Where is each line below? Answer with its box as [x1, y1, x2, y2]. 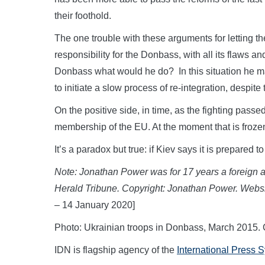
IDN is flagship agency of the [54, 244, 177, 255]
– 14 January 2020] [54, 199, 135, 210]
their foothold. [54, 10, 111, 21]
